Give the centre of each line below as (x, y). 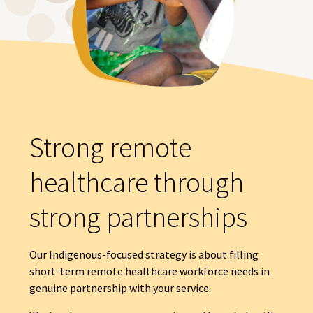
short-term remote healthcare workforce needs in (149, 271)
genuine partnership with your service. (120, 288)
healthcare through (136, 183)
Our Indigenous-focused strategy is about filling (144, 255)
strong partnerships (138, 218)
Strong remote (110, 148)
